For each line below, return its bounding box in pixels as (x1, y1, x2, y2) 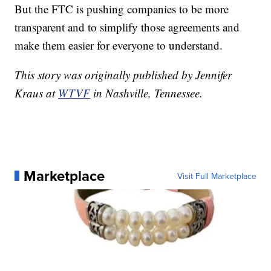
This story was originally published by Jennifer (15, 67, 232, 82)
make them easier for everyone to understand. (15, 37, 223, 53)
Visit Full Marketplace (177, 169, 256, 182)
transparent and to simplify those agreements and (15, 19, 240, 34)
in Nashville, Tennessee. (90, 85, 203, 100)
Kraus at (15, 85, 59, 100)
